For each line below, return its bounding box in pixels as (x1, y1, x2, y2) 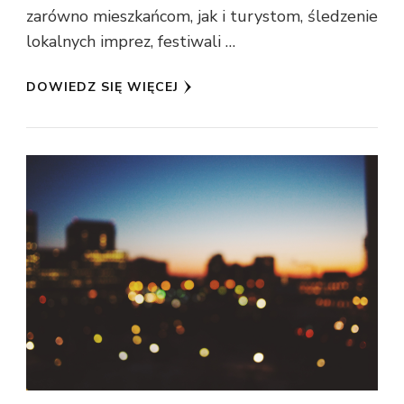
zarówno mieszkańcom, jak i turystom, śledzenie (26, 5, 378, 28)
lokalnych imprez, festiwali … (26, 31, 235, 53)
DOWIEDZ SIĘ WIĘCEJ (26, 78, 179, 96)
